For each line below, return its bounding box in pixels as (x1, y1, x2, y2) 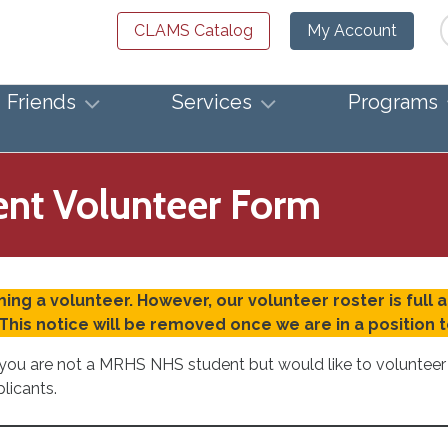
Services (172, 90, 252, 115)
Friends (7, 90, 76, 115)
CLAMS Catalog (134, 21, 253, 40)
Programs (348, 90, 438, 115)
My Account (307, 21, 397, 40)
